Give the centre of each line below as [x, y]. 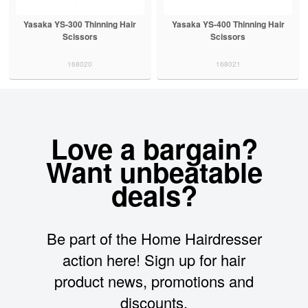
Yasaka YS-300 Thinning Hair [80, 24]
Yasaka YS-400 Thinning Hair [228, 24]
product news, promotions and [154, 280]
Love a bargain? [154, 148]
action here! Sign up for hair [154, 259]
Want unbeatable [154, 171]
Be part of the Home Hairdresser [154, 238]
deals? [154, 195]
